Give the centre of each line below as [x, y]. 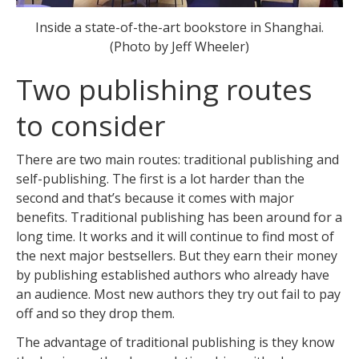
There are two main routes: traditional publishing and [177, 159]
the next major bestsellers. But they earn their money [177, 255]
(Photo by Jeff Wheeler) [179, 46]
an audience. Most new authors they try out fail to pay [178, 294]
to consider [91, 125]
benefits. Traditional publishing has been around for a [179, 217]
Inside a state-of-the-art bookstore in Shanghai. [179, 27]
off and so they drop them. [95, 313]
